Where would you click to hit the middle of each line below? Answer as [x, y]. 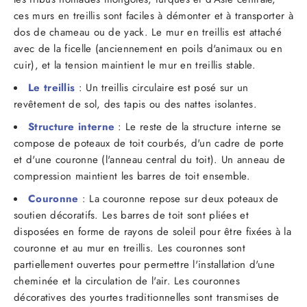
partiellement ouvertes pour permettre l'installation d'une [145, 264]
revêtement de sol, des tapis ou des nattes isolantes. [135, 104]
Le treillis [52, 87]
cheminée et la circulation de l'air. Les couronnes [127, 281]
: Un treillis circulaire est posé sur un [162, 87]
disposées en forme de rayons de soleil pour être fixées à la [152, 231]
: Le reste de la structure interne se [198, 126]
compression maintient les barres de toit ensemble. [132, 176]
